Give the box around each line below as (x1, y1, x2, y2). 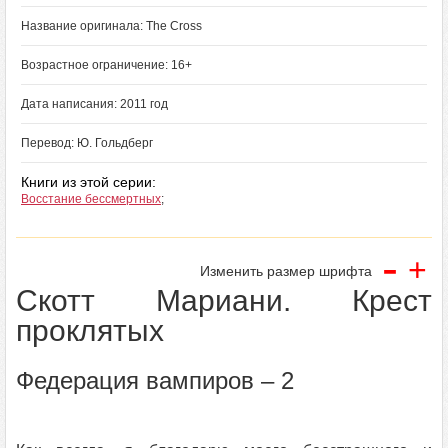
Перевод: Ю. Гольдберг (21, 136, 153, 150)
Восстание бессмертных (21, 192, 161, 206)
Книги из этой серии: (21, 174, 156, 190)
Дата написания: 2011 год (21, 97, 168, 111)
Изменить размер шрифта (200, 263, 372, 279)
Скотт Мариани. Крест (16, 284, 432, 317)
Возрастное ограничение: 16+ (21, 58, 192, 72)
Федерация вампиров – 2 (16, 367, 294, 394)
